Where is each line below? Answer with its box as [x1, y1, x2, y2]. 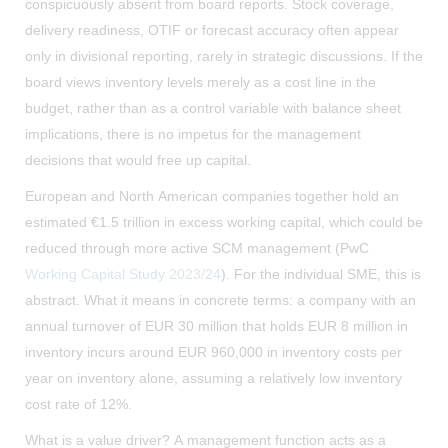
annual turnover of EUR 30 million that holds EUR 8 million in [25, 317, 408, 334]
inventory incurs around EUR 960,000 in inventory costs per [25, 343, 402, 360]
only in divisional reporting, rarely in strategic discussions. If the [25, 47, 423, 64]
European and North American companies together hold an [25, 187, 399, 204]
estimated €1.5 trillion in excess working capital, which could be [25, 213, 423, 230]
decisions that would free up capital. [25, 151, 251, 168]
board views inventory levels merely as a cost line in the [25, 73, 376, 90]
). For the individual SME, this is [221, 265, 421, 282]
